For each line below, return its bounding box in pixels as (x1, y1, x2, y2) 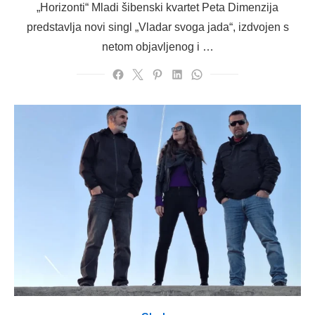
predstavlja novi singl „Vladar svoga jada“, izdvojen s (26, 21, 289, 33)
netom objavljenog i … (101, 41, 214, 53)
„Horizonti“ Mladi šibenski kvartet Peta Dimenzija (37, 1, 278, 13)
